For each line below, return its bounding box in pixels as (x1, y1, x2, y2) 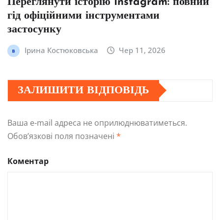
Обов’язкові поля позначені (7, 130, 116, 141)
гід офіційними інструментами (7, 10, 160, 22)
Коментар (7, 155, 49, 166)
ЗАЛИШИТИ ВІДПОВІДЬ (18, 84, 149, 96)
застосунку (7, 24, 61, 35)
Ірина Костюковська (24, 45, 98, 55)
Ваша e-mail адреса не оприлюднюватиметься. (7, 117, 187, 128)
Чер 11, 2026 (119, 45, 166, 55)
